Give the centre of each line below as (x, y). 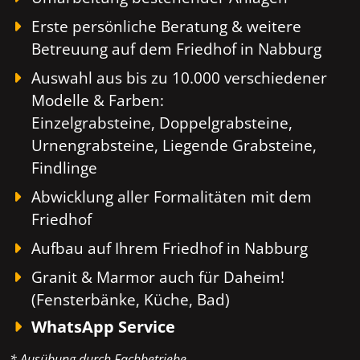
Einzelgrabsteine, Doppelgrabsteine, (162, 123)
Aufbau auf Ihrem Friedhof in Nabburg (170, 248)
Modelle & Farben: (98, 100)
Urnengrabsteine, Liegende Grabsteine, (174, 145)
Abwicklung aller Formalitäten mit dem (172, 197)
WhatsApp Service (104, 327)
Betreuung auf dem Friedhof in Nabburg (177, 49)
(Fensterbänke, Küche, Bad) (131, 300)
